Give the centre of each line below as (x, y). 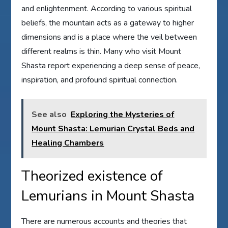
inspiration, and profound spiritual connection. (100, 80)
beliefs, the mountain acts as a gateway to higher (108, 23)
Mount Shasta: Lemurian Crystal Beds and (113, 129)
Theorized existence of (92, 176)
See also (49, 114)
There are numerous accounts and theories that (104, 221)
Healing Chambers (68, 143)
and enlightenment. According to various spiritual (107, 8)
